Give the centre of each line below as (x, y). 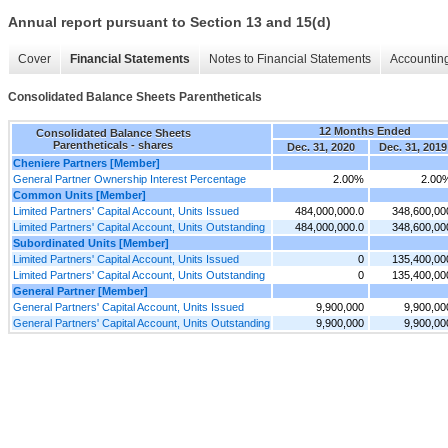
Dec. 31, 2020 (320, 146)
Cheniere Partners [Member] (86, 162)
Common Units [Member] (79, 194)
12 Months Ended (364, 130)
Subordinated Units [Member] (91, 242)
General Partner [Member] (80, 290)
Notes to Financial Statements (290, 59)
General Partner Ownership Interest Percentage (129, 178)
